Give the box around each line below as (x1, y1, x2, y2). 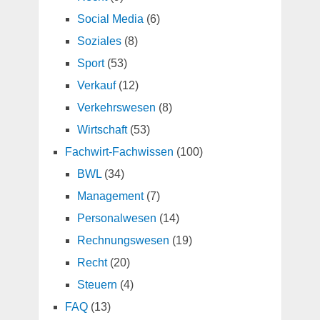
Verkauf (76, 79, 116, 92)
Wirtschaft (76, 124, 127, 136)
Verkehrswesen (76, 101, 156, 114)
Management (76, 190, 144, 203)
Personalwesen (76, 212, 156, 225)
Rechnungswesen (76, 234, 169, 247)
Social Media (76, 13, 144, 26)
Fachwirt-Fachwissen (64, 146, 174, 159)
